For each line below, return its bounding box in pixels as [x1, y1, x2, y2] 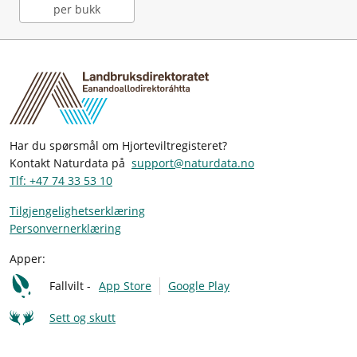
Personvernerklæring [10, 221, 121, 236]
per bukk [53, 2, 100, 17]
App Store [99, 278, 151, 293]
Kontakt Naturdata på [10, 155, 131, 171]
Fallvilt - [49, 278, 91, 293]
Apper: [10, 251, 45, 266]
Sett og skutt [49, 310, 116, 325]
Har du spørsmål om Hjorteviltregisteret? [10, 138, 227, 153]
